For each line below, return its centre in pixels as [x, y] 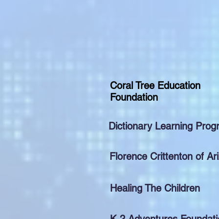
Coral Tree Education [155, 86]
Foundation [134, 97]
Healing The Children [155, 188]
